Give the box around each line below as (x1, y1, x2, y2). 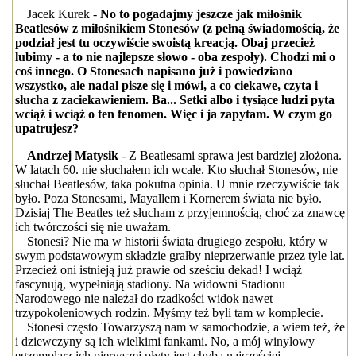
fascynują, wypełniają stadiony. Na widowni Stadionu (14, 277, 285, 291)
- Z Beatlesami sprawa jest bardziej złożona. (118, 149, 342, 162)
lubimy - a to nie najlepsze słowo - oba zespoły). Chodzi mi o (14, 50, 335, 64)
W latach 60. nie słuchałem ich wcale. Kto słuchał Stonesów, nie (14, 163, 338, 176)
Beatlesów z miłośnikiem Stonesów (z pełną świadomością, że (14, 21, 339, 35)
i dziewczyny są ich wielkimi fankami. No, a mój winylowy (14, 335, 315, 348)
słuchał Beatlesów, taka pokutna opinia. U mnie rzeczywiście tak (14, 177, 339, 191)
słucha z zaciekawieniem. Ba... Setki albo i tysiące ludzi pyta (14, 93, 335, 106)
